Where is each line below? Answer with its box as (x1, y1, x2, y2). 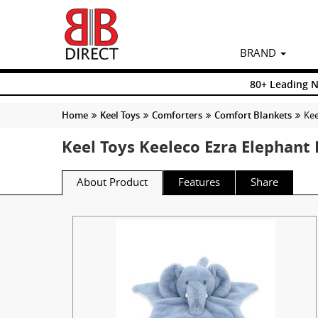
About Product (77, 174, 148, 189)
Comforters (152, 108, 202, 121)
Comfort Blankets (214, 108, 292, 121)
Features (178, 174, 220, 189)
